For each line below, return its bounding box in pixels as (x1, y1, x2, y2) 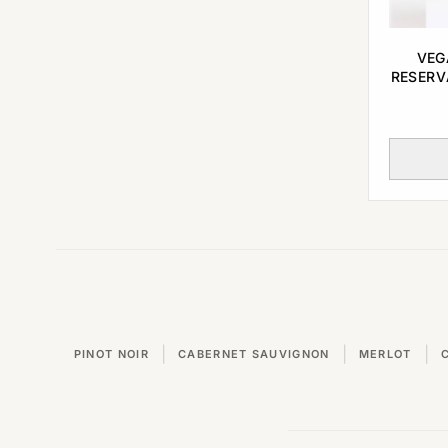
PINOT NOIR (73, 346, 149, 361)
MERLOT (358, 346, 412, 361)
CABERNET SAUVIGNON (177, 346, 330, 361)
